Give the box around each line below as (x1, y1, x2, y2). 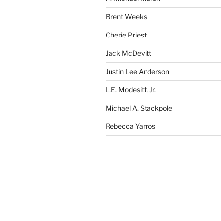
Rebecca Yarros (106, 122, 155, 130)
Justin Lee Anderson (106, 67, 169, 75)
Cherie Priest (106, 31, 147, 39)
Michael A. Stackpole (106, 104, 172, 112)
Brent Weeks (106, 12, 147, 21)
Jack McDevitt (106, 49, 151, 57)
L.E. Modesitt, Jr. (106, 85, 156, 94)
